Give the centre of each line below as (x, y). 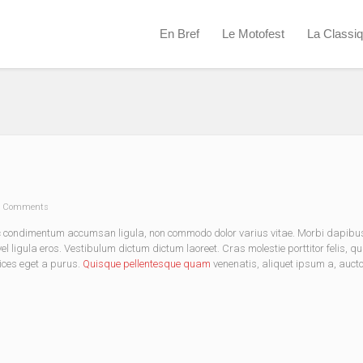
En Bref (179, 34)
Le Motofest (253, 34)
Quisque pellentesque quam (147, 264)
